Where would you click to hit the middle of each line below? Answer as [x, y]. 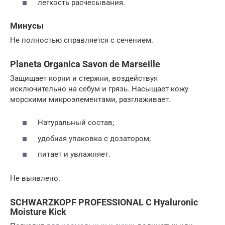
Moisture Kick [38, 212]
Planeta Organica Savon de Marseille [85, 64]
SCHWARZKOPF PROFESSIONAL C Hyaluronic [104, 202]
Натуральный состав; [76, 123]
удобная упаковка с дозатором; [94, 138]
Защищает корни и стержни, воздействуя [84, 78]
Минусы [27, 26]
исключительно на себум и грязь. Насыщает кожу [99, 89]
